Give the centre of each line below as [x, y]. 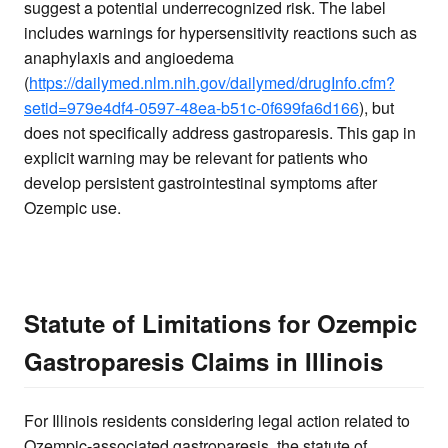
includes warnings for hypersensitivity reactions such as [220, 33]
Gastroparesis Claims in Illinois [203, 361]
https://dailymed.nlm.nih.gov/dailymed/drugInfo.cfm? [212, 83]
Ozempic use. [72, 208]
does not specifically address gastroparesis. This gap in [220, 133]
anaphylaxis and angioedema [129, 58]
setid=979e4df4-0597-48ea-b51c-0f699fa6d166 [191, 108]
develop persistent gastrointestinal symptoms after [200, 183]
